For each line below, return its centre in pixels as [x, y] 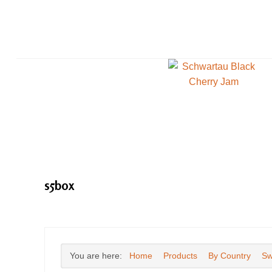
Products [180, 256]
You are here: [98, 256]
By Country [229, 256]
